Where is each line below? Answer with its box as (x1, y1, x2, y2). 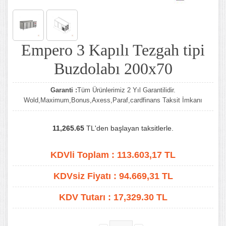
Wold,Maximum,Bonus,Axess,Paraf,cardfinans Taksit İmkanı (24, 96, 202, 104)
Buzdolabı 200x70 (53, 60, 173, 78)
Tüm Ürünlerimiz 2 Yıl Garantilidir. (77, 86, 176, 94)
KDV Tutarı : (59, 192, 114, 202)
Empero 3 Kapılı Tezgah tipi (21, 41, 205, 59)
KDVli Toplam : (50, 150, 117, 160)
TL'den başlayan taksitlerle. (84, 124, 174, 132)
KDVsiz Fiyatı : (53, 171, 119, 181)
